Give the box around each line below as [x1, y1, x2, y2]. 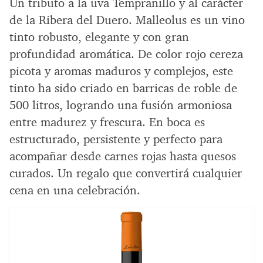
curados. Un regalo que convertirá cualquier [9, 165, 242, 181]
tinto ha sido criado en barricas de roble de [9, 80, 237, 96]
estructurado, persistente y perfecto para [9, 131, 222, 147]
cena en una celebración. [9, 182, 140, 198]
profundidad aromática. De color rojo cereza [9, 46, 243, 62]
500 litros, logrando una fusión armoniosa [9, 97, 232, 113]
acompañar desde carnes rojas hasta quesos [9, 148, 236, 164]
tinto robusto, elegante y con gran [9, 29, 189, 45]
